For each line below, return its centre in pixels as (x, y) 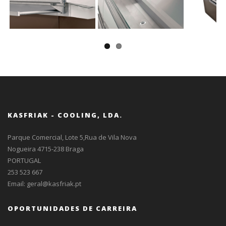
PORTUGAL (24, 160)
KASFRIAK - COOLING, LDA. (65, 115)
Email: (17, 184)
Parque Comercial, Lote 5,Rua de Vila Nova (72, 137)
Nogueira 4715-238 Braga (46, 149)
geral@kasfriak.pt (54, 184)
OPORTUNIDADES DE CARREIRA (72, 208)
